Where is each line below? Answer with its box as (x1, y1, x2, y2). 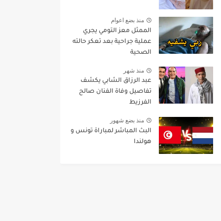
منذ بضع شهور (110, 117, 144, 124)
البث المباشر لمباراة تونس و (71, 127, 151, 135)
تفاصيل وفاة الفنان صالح (79, 88, 151, 96)
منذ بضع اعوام (111, 17, 144, 24)
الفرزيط (129, 99, 151, 107)
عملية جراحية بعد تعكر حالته (73, 38, 151, 45)
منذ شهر (123, 67, 144, 74)
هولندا (134, 138, 151, 146)
